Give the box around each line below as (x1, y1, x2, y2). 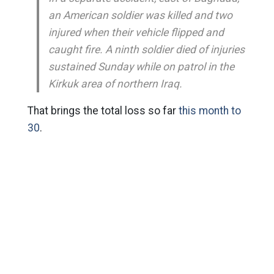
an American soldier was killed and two (48, 9, 232, 21)
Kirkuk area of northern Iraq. (48, 78, 182, 90)
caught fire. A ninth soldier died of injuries (48, 43, 245, 56)
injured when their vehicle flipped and (48, 26, 224, 39)
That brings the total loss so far (27, 105, 179, 117)
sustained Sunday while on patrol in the (48, 61, 234, 73)
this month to (178, 105, 241, 117)
